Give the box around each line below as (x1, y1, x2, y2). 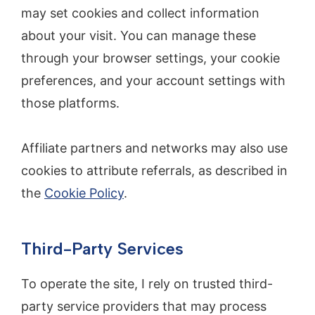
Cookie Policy (44, 186, 124, 201)
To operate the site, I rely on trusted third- (21, 276, 273, 292)
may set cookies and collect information (21, 5, 259, 20)
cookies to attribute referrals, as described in (21, 163, 288, 179)
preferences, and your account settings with (21, 72, 285, 88)
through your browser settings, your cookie (21, 50, 280, 65)
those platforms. (21, 95, 120, 110)
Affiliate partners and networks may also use (21, 141, 288, 156)
